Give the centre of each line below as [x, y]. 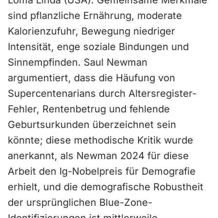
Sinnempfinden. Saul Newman [78, 62]
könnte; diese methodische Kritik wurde [100, 140]
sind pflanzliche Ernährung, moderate [95, 16]
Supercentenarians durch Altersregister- [102, 93]
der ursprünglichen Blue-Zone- [80, 202]
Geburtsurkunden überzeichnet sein [92, 125]
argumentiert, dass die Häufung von [91, 78]
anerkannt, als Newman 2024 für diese [98, 156]
